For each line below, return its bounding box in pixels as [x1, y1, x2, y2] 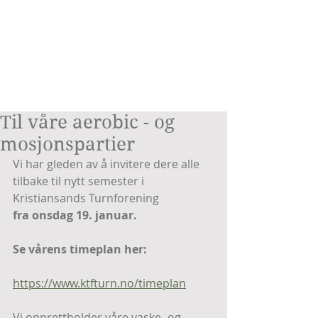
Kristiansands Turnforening [13, 190, 162, 206]
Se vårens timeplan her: [13, 241, 147, 257]
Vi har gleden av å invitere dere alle [13, 156, 202, 172]
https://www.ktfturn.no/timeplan [13, 275, 186, 291]
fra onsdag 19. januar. [13, 207, 137, 223]
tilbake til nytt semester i [13, 173, 147, 189]
